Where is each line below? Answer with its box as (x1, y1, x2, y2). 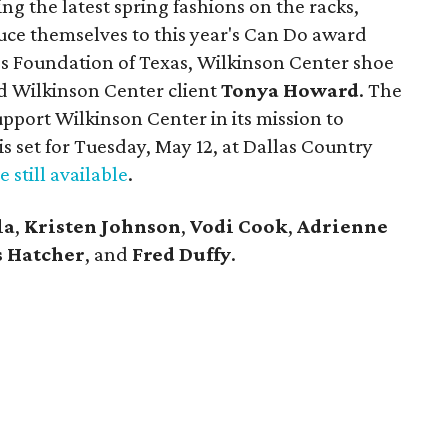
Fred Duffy (132, 242, 231, 266)
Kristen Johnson (24, 214, 181, 238)
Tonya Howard (221, 78, 359, 102)
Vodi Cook (190, 214, 288, 238)
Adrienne (297, 214, 388, 238)
